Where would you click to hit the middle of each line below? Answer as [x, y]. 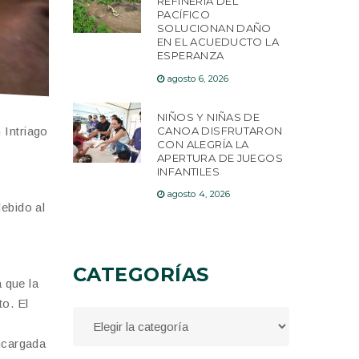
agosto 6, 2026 [198, 78]
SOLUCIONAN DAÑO [214, 28]
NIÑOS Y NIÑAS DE [209, 117]
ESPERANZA [191, 56]
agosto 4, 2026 [199, 194]
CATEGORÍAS [141, 275]
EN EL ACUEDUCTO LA [218, 42]
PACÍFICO [184, 15]
